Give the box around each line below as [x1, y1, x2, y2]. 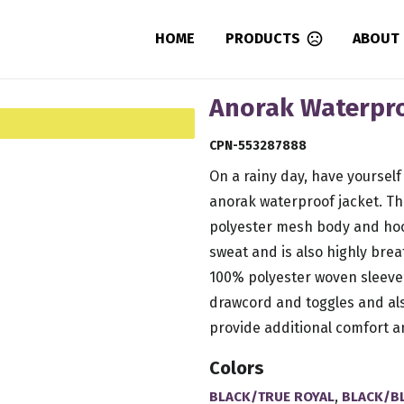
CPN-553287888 [208, 137, 307, 153]
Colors [208, 356, 264, 379]
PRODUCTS [225, 30, 300, 48]
